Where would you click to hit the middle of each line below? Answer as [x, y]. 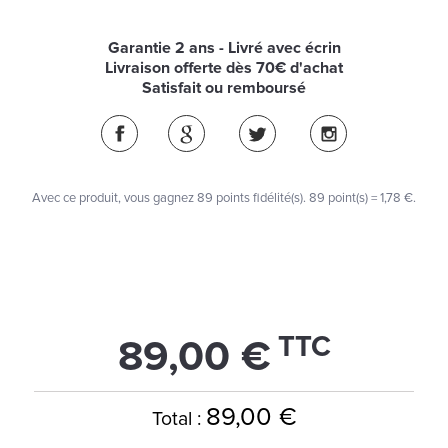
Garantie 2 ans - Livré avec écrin [224, 48]
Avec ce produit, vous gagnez [114, 198]
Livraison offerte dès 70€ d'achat [224, 68]
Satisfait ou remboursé [224, 88]
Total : [176, 419]
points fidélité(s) [258, 198]
